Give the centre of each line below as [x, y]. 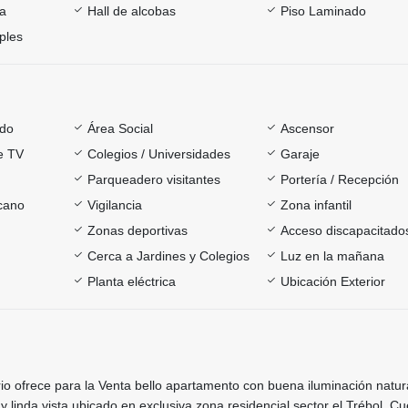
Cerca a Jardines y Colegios [168, 255]
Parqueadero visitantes [153, 179]
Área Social [120, 128]
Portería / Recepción [340, 179]
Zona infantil [316, 204]
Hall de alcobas [131, 10]
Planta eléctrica [131, 281]
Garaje [301, 153]
